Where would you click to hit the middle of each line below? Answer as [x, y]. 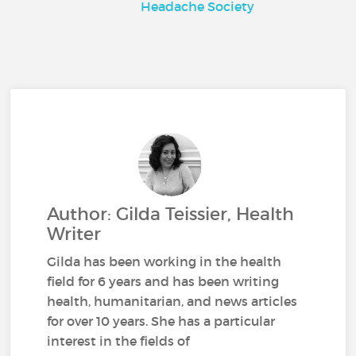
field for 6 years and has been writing [163, 281]
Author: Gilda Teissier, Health [171, 214]
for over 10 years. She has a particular [161, 321]
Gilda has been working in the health [164, 261]
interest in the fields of [118, 341]
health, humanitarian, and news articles [172, 301]
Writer [74, 234]
